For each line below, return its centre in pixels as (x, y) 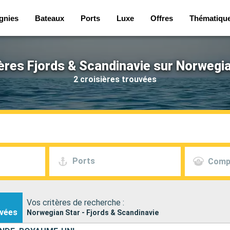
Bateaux (49, 18)
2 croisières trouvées (115, 79)
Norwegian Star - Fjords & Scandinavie (93, 212)
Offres (161, 18)
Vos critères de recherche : (75, 202)
